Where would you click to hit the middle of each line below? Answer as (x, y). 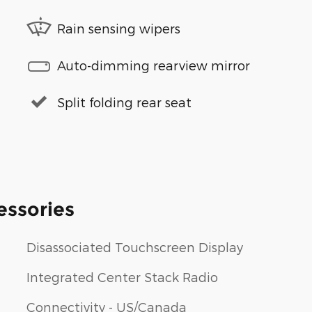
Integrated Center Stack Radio (122, 277)
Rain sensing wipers (119, 28)
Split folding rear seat (124, 102)
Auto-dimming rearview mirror (154, 65)
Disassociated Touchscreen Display (135, 247)
